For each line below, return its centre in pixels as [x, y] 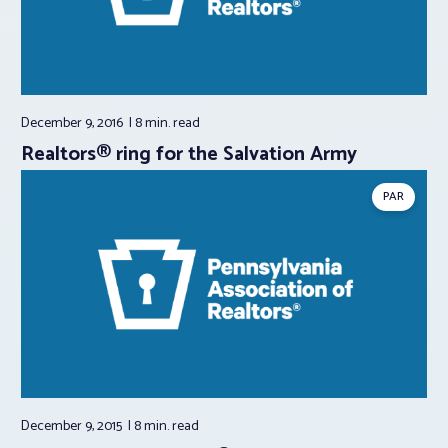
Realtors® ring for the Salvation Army [189, 154]
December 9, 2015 [73, 427]
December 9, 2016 [73, 123]
